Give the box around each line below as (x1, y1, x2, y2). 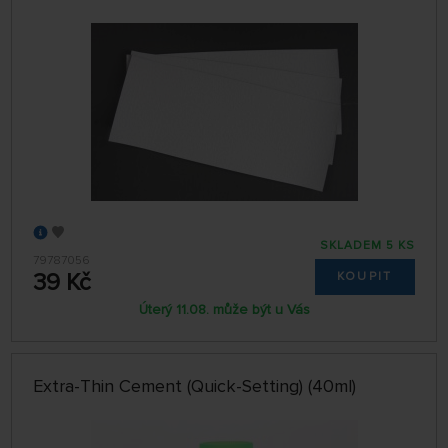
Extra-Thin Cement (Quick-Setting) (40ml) (33, 374, 357, 397)
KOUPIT (336, 268, 393, 284)
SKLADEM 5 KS (319, 238, 415, 254)
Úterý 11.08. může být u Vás (138, 301, 310, 319)
